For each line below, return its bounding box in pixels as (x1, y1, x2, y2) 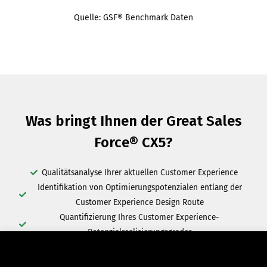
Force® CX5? (94, 134, 173, 151)
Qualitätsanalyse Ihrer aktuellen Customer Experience (41, 167, 238, 178)
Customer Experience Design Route (75, 197, 204, 208)
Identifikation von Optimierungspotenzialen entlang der (37, 182, 242, 193)
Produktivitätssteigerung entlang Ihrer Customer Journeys (34, 242, 245, 253)
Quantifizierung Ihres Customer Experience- (60, 212, 219, 223)
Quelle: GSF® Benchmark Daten (74, 12, 193, 23)
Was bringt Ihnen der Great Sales (25, 113, 242, 130)
